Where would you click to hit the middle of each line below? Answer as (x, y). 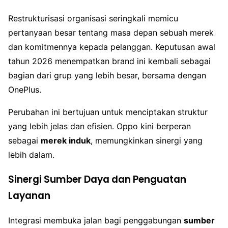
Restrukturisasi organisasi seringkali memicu (93, 18)
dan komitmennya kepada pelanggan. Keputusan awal (112, 47)
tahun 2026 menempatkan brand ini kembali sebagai (109, 61)
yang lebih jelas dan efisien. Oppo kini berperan (99, 126)
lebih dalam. (31, 154)
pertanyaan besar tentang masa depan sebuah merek (111, 32)
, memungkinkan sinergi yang (147, 140)
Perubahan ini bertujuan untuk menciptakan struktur (108, 112)
